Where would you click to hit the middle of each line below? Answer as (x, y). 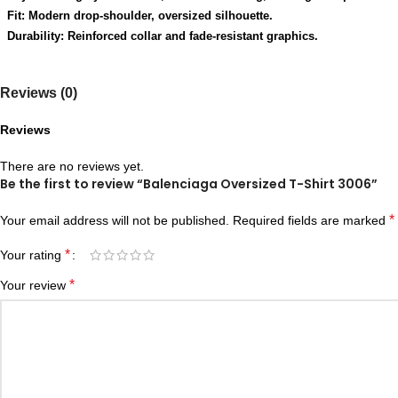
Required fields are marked (311, 220)
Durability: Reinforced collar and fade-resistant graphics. (163, 36)
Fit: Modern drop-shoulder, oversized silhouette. (140, 16)
